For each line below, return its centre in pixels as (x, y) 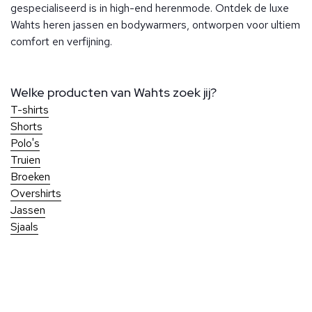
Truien (25, 160)
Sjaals (24, 227)
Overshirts (36, 194)
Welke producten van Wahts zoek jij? (114, 93)
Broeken (30, 177)
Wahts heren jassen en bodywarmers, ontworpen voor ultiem (155, 25)
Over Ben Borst (81, 289)
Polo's (25, 143)
